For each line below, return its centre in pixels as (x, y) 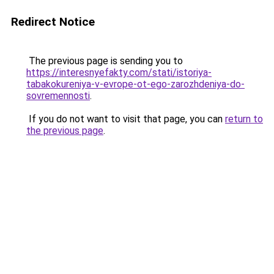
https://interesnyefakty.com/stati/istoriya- (119, 72)
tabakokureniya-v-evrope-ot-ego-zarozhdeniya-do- (135, 84)
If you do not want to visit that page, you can (126, 119)
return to (244, 119)
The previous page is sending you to (105, 61)
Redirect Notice (53, 22)
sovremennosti (58, 96)
